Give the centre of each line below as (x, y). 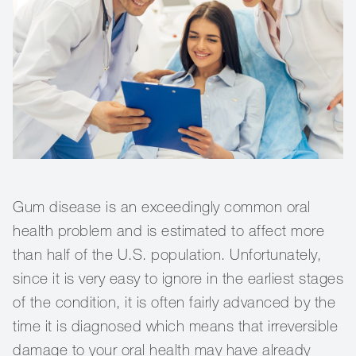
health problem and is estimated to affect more (168, 230)
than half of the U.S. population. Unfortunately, (167, 254)
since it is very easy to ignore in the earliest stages (178, 278)
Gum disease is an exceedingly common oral (162, 207)
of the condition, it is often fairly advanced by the (174, 302)
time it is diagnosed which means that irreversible (175, 326)
